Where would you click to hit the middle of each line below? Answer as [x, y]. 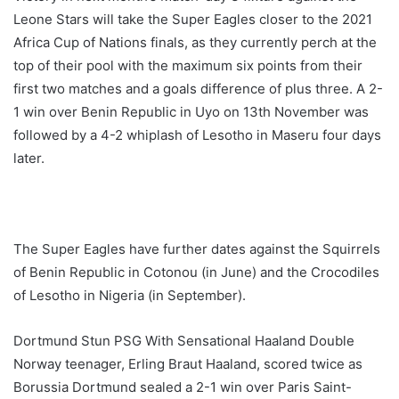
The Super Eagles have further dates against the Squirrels [197, 249]
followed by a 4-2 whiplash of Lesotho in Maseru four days [197, 135]
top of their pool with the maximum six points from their [188, 66]
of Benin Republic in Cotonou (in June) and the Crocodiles [196, 273]
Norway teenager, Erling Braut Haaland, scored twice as [188, 364]
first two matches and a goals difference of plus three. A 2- [198, 89]
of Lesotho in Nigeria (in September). [130, 296]
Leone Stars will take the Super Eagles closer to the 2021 [193, 20]
